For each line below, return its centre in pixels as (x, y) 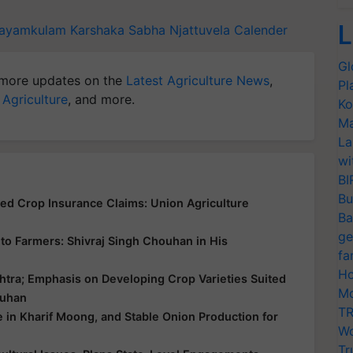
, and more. (101, 99)
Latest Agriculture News (198, 80)
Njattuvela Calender (229, 30)
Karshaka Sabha (118, 30)
